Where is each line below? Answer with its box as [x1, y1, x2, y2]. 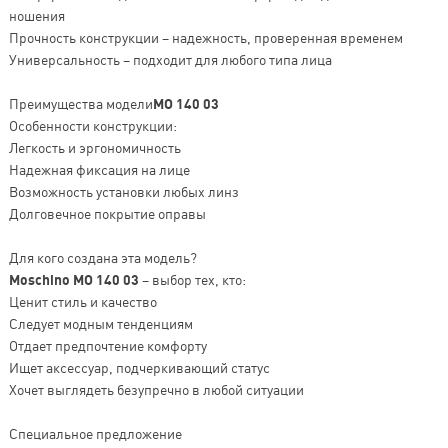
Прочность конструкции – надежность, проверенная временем [8, 29, 403, 46]
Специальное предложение [8, 425, 182, 442]
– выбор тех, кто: [138, 271, 246, 288]
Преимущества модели [8, 95, 153, 112]
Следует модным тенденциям [8, 315, 193, 332]
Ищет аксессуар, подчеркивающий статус [8, 359, 270, 376]
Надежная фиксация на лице [8, 161, 190, 178]
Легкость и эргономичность [8, 139, 181, 156]
